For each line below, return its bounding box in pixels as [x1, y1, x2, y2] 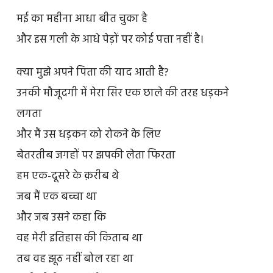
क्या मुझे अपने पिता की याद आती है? [16, 64, 169, 82]
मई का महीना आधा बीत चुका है [16, 10, 147, 29]
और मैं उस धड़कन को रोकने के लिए [16, 126, 161, 144]
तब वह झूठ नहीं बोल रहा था [16, 250, 133, 269]
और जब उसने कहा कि [16, 209, 106, 227]
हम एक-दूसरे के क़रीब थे [16, 168, 119, 186]
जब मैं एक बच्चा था [16, 188, 97, 207]
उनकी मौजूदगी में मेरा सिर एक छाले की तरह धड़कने [16, 85, 229, 103]
